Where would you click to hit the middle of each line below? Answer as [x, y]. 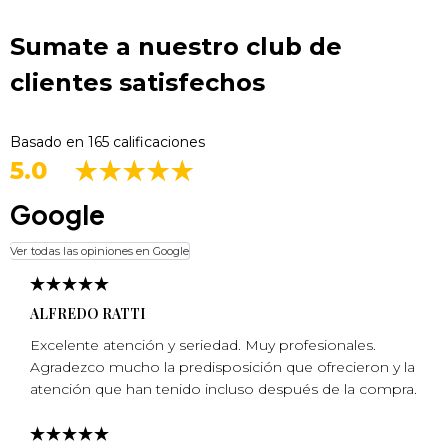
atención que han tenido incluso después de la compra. [223, 388]
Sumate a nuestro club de [176, 46]
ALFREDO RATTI [87, 313]
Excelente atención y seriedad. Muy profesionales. [203, 344]
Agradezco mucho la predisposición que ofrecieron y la [222, 366]
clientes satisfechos [137, 82]
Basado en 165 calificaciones [107, 141]
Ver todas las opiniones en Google [99, 251]
